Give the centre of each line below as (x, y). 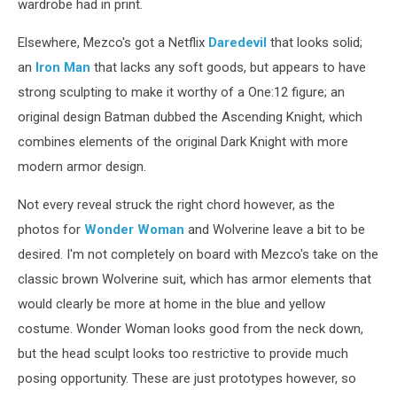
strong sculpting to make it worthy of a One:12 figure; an (181, 92)
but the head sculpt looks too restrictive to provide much (183, 354)
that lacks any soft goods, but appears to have (228, 67)
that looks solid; (315, 43)
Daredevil (237, 43)
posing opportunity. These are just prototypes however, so (187, 378)
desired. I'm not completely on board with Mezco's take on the (198, 254)
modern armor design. (82, 167)
